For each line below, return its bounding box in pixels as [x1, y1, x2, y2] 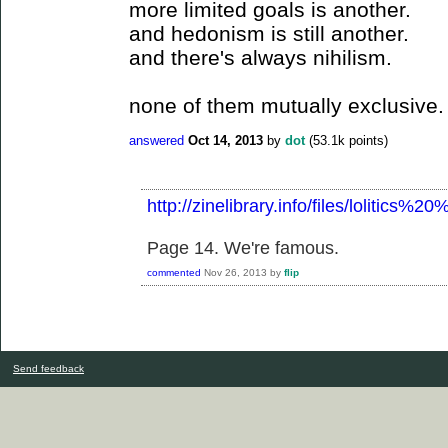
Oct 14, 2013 [188, 133, 263, 149]
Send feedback [13, 362, 84, 374]
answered [129, 133, 184, 149]
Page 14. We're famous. [147, 237, 339, 258]
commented [147, 266, 201, 278]
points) [345, 133, 388, 149]
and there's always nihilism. [129, 45, 392, 69]
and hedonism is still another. [129, 21, 409, 45]
